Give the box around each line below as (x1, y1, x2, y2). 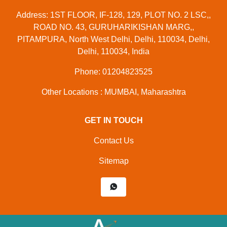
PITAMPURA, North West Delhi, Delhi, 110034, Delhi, (17, 35, 210, 44)
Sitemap (98, 157, 129, 165)
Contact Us (93, 136, 134, 145)
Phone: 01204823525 (74, 67, 153, 76)
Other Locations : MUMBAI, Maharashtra (41, 88, 186, 96)
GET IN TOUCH (84, 116, 143, 125)
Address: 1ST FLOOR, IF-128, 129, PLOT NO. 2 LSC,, (16, 11, 211, 19)
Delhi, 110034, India (78, 47, 149, 56)
